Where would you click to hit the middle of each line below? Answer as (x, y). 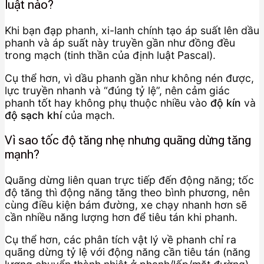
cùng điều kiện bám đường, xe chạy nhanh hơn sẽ (126, 204)
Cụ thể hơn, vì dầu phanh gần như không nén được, (129, 78)
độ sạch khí (33, 115)
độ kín (226, 103)
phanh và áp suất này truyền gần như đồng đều (120, 42)
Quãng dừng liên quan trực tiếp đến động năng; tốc (129, 180)
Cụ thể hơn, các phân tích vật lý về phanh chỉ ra (121, 240)
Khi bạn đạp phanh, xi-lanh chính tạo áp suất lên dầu (132, 30)
